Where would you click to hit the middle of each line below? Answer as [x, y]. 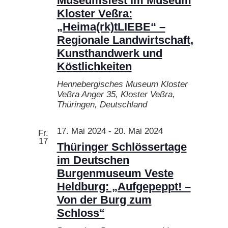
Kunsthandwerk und [109, 53]
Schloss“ [81, 213]
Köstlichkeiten [94, 66]
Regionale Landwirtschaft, [125, 40]
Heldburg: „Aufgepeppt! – [124, 186]
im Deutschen [93, 160]
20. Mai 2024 [138, 131]
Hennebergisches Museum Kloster [122, 84]
